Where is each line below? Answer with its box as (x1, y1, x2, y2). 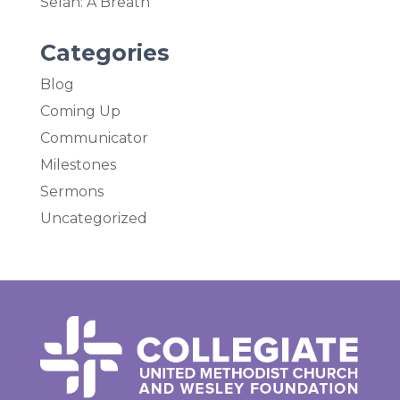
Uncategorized (39, 209, 147, 227)
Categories (39, 38, 170, 66)
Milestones (39, 155, 116, 173)
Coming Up (39, 102, 121, 120)
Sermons (39, 182, 104, 200)
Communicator (39, 129, 148, 146)
